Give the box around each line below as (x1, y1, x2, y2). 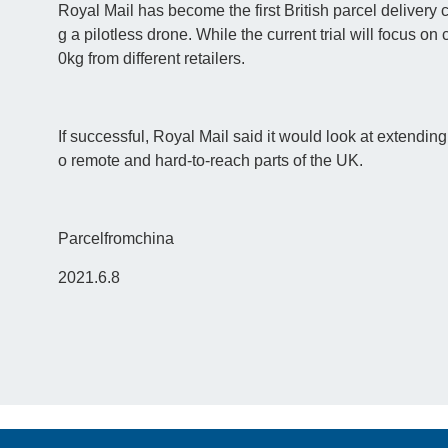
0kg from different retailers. (57, 50, 245, 68)
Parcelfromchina (57, 230, 174, 248)
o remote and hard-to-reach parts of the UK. (57, 152, 363, 170)
